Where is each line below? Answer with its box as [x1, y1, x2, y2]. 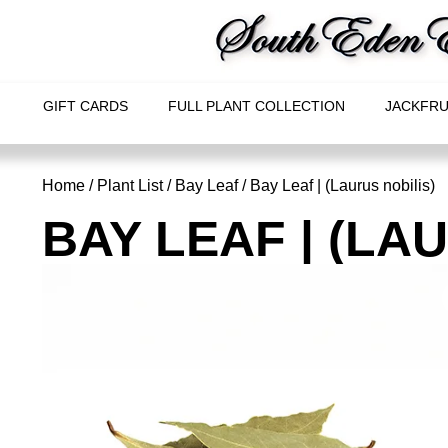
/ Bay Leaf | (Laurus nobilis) [238, 177, 435, 194]
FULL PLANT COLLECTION [167, 98, 345, 114]
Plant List [97, 177, 163, 194]
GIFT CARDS [42, 98, 128, 114]
